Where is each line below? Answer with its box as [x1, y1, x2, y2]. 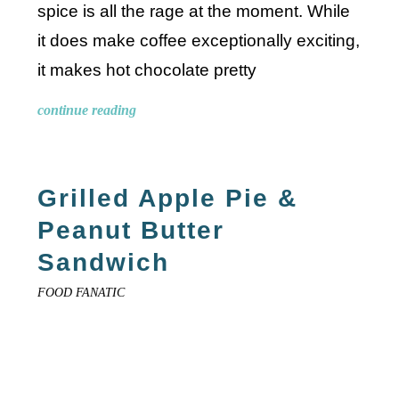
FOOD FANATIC [37, 285, 126, 299]
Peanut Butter [37, 216, 225, 244]
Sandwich [37, 248, 170, 276]
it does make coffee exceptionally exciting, [37, 30, 361, 50]
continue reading [37, 102, 137, 118]
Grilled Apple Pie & [37, 183, 298, 212]
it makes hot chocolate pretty [37, 60, 257, 79]
